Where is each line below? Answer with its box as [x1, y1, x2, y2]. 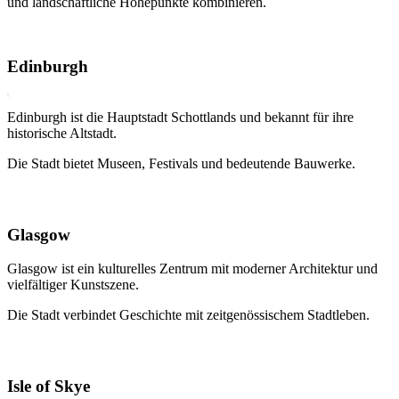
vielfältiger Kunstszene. [7, 277, 139, 293]
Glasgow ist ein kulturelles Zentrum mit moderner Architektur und [7, 261, 378, 277]
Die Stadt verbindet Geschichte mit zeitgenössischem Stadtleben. [7, 307, 370, 323]
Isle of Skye [7, 376, 90, 395]
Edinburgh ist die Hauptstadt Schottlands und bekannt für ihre [7, 110, 354, 126]
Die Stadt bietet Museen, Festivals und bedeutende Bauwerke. [7, 156, 355, 172]
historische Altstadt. [7, 126, 117, 142]
